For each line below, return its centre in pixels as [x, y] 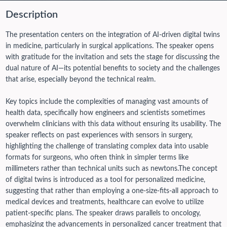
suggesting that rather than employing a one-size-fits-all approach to [112, 191]
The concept [198, 169]
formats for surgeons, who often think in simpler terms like [97, 158]
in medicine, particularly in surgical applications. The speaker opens [109, 46]
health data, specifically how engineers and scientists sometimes [105, 113]
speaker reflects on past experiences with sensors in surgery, [99, 136]
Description [31, 15]
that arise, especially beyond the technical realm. [80, 80]
